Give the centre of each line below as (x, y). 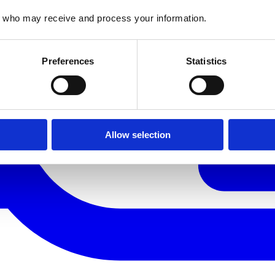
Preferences (68, 61)
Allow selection (137, 134)
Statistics (206, 61)
